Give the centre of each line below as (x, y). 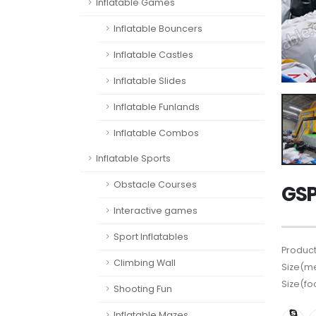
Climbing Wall (145, 263)
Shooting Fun (143, 289)
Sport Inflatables (151, 237)
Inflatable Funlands (157, 107)
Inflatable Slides (150, 81)
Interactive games (156, 211)
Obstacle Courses (155, 184)
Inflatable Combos (156, 133)
